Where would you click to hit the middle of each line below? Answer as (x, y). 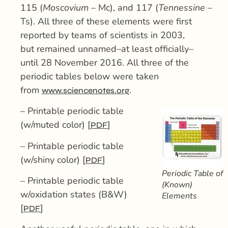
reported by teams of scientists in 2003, (103, 35)
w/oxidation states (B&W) (74, 195)
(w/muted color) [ (55, 125)
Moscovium (66, 7)
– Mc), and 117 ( (123, 7)
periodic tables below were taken (90, 76)
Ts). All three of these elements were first (106, 21)
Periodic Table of (192, 174)
